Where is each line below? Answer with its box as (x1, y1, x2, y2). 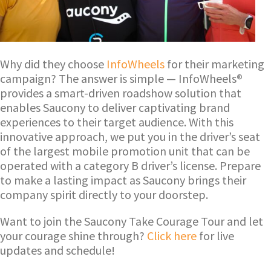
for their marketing (165, 56, 264, 71)
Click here (147, 227, 197, 243)
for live (197, 227, 234, 243)
